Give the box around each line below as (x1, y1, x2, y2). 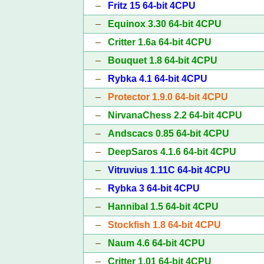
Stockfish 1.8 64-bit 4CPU (107, 219, 221, 230)
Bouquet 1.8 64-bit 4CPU (107, 55, 217, 65)
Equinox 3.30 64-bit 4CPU (107, 18, 222, 29)
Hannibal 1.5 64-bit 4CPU (107, 201, 219, 212)
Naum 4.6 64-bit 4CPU (107, 237, 205, 248)
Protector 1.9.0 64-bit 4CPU (107, 91, 228, 102)
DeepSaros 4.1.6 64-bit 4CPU (107, 146, 236, 157)
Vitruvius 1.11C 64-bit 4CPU (107, 164, 230, 175)
